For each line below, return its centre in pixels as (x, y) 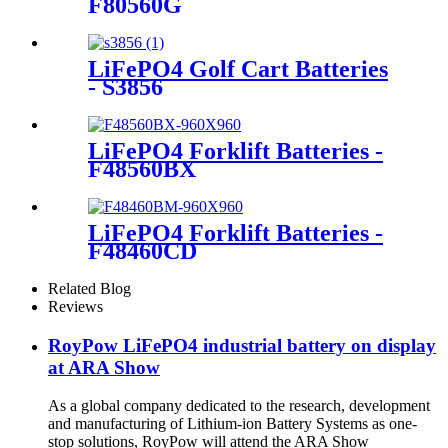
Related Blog (89, 288)
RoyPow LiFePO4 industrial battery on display (242, 345)
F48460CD (142, 250)
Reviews (75, 306)
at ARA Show (104, 367)
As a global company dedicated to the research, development (239, 406)
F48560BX (142, 169)
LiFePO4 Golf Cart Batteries (238, 69)
